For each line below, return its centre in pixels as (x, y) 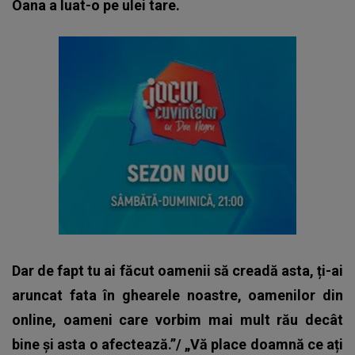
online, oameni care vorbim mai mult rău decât (177, 319)
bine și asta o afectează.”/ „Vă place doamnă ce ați (177, 344)
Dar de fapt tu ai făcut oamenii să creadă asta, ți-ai (177, 270)
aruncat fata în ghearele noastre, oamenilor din (177, 295)
